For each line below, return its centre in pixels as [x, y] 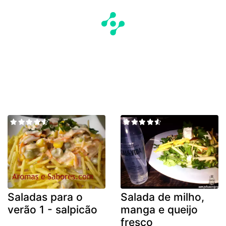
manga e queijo [159, 209]
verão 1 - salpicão [52, 209]
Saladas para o [45, 197]
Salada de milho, [162, 197]
